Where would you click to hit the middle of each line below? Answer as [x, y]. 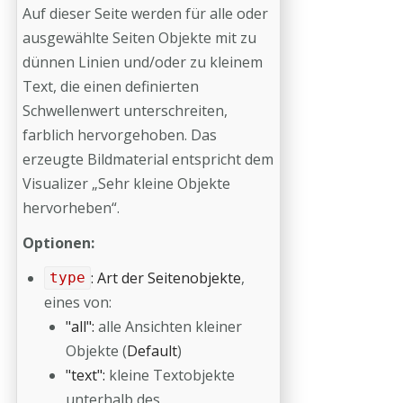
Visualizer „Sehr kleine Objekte [126, 183]
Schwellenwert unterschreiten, [125, 110]
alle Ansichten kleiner [170, 326]
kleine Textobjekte [172, 375]
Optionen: [58, 242]
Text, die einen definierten [111, 86]
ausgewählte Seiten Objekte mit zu [139, 37]
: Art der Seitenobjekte [166, 278]
